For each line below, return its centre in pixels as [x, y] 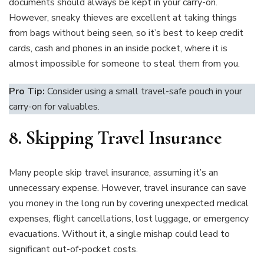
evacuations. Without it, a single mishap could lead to [119, 234]
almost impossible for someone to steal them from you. [124, 64]
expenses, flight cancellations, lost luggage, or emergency [129, 218]
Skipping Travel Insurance [124, 138]
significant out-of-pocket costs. [73, 249]
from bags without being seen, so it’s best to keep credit [126, 33]
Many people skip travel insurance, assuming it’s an [113, 172]
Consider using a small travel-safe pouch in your [143, 92]
